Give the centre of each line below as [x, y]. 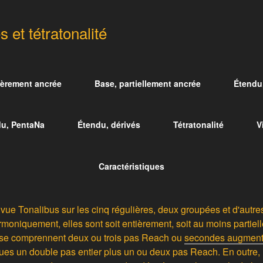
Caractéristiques [131, 166]
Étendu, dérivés [109, 125]
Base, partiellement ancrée [147, 83]
